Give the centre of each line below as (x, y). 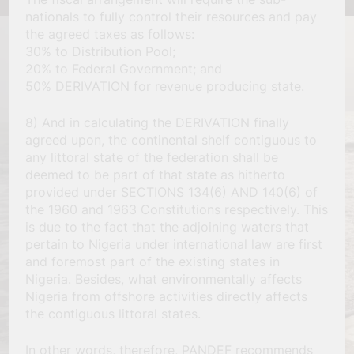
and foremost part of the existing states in (153, 261)
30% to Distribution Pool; (100, 51)
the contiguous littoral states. (113, 313)
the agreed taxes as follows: (110, 34)
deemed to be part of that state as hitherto (155, 174)
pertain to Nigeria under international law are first (174, 244)
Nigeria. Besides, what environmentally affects (164, 279)
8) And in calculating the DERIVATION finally (157, 122)
